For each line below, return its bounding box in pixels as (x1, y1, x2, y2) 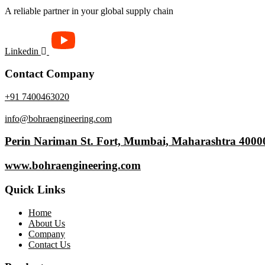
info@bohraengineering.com (5, 113, 112, 124)
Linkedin (5, 46, 38, 56)
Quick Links (5, 183, 65, 196)
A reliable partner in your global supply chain (5, 5, 173, 16)
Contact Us (28, 239, 70, 250)
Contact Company (5, 67, 95, 80)
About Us (28, 218, 65, 228)
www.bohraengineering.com (5, 159, 141, 172)
